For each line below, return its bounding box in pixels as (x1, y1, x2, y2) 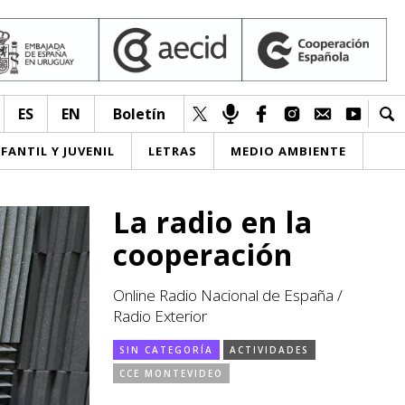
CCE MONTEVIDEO (119, 367, 223, 380)
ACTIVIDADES (230, 344, 309, 356)
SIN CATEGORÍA (119, 344, 213, 356)
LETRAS (148, 143, 197, 159)
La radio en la (113, 202, 313, 241)
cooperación (113, 235, 293, 274)
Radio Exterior (113, 306, 207, 326)
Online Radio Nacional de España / (113, 285, 343, 306)
